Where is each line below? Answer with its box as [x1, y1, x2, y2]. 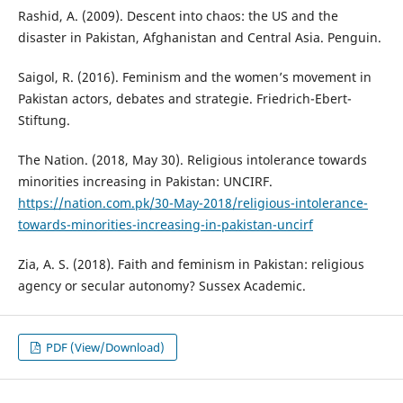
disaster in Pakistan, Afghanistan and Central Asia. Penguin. [17, 28, 381, 46]
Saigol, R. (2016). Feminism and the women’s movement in [17, 67, 372, 85]
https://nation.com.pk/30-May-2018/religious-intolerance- [17, 193, 368, 211]
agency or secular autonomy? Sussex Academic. [17, 277, 306, 294]
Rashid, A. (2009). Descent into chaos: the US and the [17, 6, 338, 24]
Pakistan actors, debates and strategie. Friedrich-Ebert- [17, 89, 352, 107]
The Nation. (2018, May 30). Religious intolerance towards [17, 150, 367, 168]
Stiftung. [17, 111, 70, 129]
